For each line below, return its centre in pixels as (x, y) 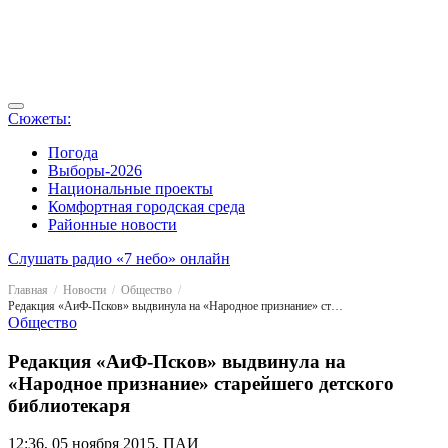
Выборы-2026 (95, 170)
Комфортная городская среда (146, 206)
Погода (73, 152)
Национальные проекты (130, 188)
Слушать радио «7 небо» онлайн (119, 258)
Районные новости (112, 224)
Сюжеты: (39, 118)
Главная (28, 290)
